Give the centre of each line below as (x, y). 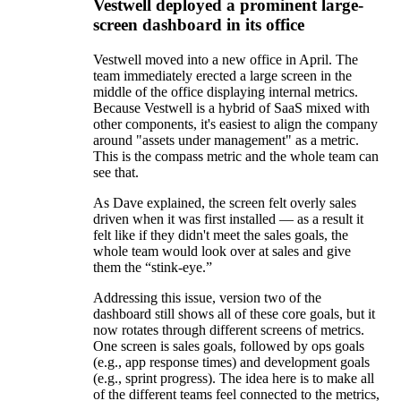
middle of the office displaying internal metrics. (226, 91)
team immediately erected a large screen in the (222, 75)
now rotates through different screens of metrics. (229, 329)
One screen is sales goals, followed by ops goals (229, 346)
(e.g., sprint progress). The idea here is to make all (234, 378)
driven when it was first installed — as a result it (228, 218)
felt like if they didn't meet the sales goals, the (221, 235)
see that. (116, 172)
